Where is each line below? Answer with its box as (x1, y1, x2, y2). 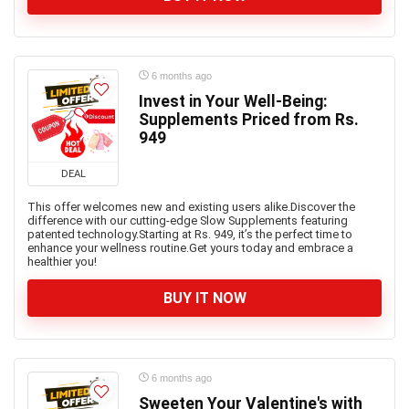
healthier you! (27, 255, 97, 268)
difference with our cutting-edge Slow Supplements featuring (27, 214, 348, 227)
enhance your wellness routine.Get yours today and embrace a (27, 241, 353, 255)
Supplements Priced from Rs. (139, 110, 359, 129)
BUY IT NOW (163, 289, 246, 307)
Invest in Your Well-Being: (139, 92, 328, 110)
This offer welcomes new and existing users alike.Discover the (27, 200, 355, 214)
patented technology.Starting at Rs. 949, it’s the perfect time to (27, 227, 352, 241)
